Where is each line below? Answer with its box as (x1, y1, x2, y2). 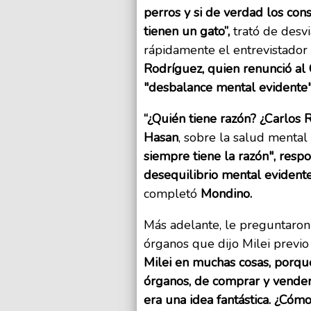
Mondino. (201, 185, 252, 203)
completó (144, 185, 201, 203)
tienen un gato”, (144, 23, 230, 40)
